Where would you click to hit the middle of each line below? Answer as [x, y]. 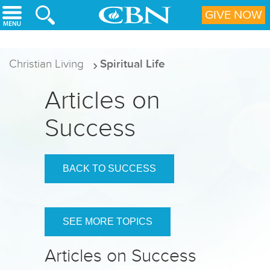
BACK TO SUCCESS [109, 168]
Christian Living [46, 64]
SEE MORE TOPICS [108, 221]
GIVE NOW [234, 15]
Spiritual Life [133, 64]
